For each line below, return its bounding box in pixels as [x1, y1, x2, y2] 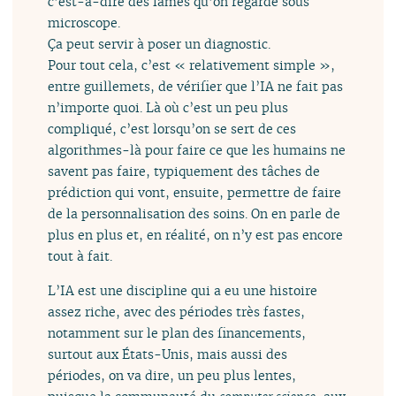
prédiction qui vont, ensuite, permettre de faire [48, 184, 342, 202]
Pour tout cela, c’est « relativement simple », [48, 57, 336, 74]
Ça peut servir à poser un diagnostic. [48, 35, 271, 53]
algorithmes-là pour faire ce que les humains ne [48, 141, 346, 159]
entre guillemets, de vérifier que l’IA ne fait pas [48, 78, 344, 95]
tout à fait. [48, 247, 113, 265]
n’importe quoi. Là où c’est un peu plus [48, 99, 289, 117]
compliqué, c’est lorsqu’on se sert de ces [48, 120, 297, 138]
